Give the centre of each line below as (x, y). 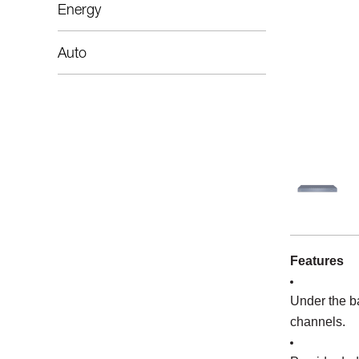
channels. (318, 322)
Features (317, 261)
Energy (79, 11)
